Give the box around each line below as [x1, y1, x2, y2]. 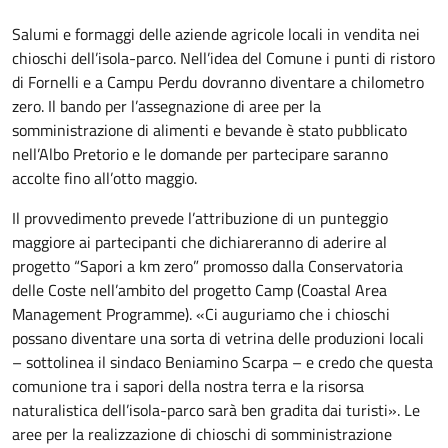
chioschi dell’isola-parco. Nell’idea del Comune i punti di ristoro [12, 46, 435, 70]
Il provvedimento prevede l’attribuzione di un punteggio [12, 206, 388, 230]
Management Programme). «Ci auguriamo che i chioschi [12, 302, 390, 326]
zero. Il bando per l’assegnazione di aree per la [12, 94, 321, 118]
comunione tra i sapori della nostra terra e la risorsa [12, 374, 364, 398]
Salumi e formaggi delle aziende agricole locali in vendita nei [12, 22, 420, 46]
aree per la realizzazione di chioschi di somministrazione [12, 422, 392, 446]
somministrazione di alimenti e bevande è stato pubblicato [12, 118, 407, 142]
